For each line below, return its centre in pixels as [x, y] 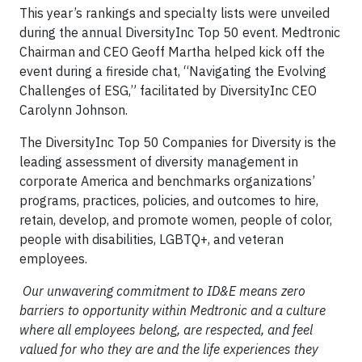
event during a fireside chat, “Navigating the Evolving [173, 71]
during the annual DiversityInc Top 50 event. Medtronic [180, 32]
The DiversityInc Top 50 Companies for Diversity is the [178, 142]
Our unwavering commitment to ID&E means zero [164, 291]
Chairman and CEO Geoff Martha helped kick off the [172, 52]
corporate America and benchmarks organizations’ [167, 181]
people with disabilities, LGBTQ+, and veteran [152, 239]
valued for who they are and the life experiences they [169, 349]
